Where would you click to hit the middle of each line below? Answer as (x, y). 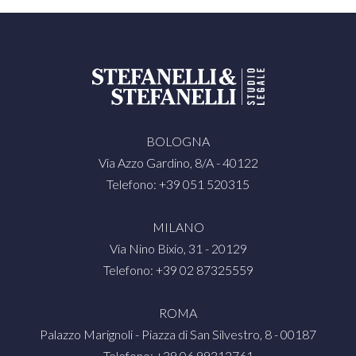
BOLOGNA (178, 141)
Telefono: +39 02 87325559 (178, 270)
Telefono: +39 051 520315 (178, 184)
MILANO (178, 227)
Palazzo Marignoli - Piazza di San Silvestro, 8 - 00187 (178, 335)
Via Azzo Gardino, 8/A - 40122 (178, 163)
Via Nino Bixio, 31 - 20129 (178, 249)
